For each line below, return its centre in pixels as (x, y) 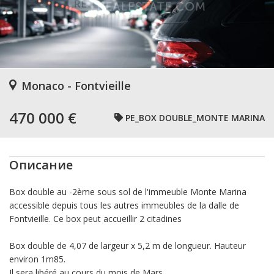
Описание (41, 165)
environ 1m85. (37, 259)
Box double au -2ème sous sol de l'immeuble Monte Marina (128, 192)
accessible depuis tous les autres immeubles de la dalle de (124, 205)
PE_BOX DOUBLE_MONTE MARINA (195, 117)
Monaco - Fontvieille (76, 86)
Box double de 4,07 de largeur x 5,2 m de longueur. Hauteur (128, 246)
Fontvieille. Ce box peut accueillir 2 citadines (95, 219)
